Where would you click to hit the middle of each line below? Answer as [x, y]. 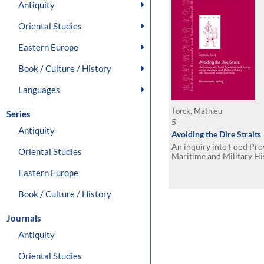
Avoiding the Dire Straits [216, 134]
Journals [24, 218]
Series [19, 114]
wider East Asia [199, 165]
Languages [39, 90]
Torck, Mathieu [198, 111]
